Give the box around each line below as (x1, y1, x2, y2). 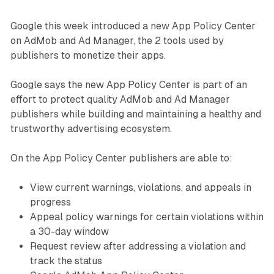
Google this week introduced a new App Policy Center (10, 20, 256, 32)
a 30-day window (29, 225, 109, 237)
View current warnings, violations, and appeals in (29, 181, 251, 193)
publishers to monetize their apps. (10, 49, 166, 61)
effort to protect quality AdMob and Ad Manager (10, 93, 230, 105)
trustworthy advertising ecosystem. (10, 122, 172, 135)
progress (29, 196, 71, 208)
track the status (29, 254, 102, 267)
